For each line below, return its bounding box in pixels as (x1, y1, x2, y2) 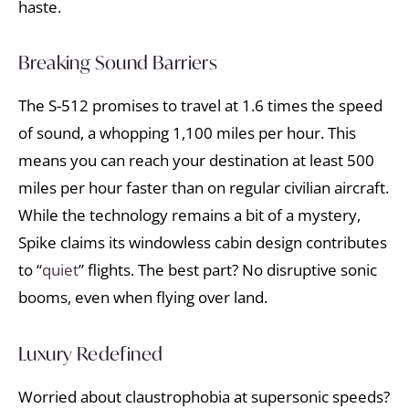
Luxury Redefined (18, 341, 163, 366)
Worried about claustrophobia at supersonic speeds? (18, 385, 390, 407)
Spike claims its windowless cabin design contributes (18, 232, 387, 254)
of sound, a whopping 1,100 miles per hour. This (18, 122, 356, 144)
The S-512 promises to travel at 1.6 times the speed (18, 95, 383, 117)
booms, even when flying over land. (18, 287, 267, 309)
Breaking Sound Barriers (18, 50, 218, 76)
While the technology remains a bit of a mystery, (18, 204, 361, 226)
